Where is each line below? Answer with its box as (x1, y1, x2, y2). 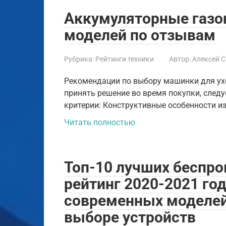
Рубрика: (64, 54, 94, 63)
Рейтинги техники (95, 54, 154, 63)
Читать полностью (64, 117, 135, 127)
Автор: (169, 54, 191, 63)
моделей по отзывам (64, 26, 215, 44)
